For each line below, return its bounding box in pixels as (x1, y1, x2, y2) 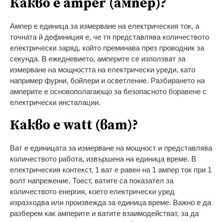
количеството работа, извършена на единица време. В (10, 154, 196, 163)
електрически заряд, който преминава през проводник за (10, 43, 204, 52)
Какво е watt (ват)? (10, 116, 138, 134)
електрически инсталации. (10, 98, 101, 107)
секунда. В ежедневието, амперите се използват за (10, 54, 185, 63)
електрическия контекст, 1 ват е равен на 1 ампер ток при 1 (10, 165, 212, 174)
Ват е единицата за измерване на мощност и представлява (10, 143, 212, 152)
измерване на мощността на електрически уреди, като (10, 65, 195, 74)
